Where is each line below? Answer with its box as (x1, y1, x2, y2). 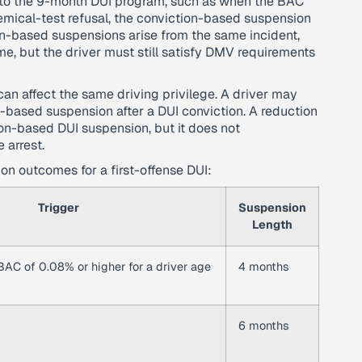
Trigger (38, 200, 79, 215)
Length (252, 217, 293, 232)
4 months (238, 259, 289, 274)
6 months (238, 318, 289, 333)
